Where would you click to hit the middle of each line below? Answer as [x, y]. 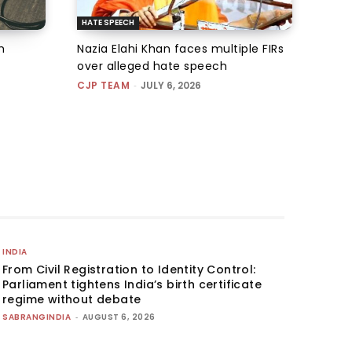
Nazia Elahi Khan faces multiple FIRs [180, 48]
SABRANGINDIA [37, 317]
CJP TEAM [103, 85]
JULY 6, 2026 [171, 85]
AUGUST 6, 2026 [119, 317]
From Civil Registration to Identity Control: [129, 269]
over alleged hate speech [152, 66]
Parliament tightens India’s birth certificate [132, 284]
